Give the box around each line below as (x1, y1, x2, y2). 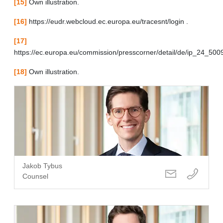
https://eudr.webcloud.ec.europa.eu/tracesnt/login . (27, 17, 188, 25)
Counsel (22, 172, 48, 180)
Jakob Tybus (22, 161, 62, 170)
